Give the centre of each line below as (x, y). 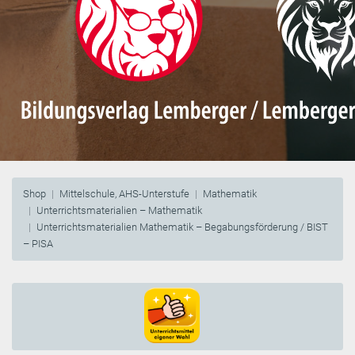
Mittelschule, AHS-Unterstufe (124, 194)
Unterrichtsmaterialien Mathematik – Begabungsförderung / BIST (182, 227)
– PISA (38, 244)
